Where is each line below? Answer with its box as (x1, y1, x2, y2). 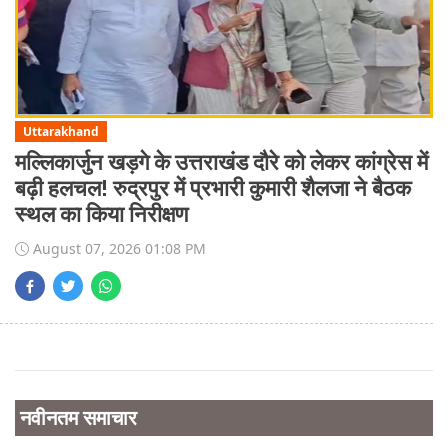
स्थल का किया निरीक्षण (15, 201, 188, 227)
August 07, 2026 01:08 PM (29, 238, 206, 258)
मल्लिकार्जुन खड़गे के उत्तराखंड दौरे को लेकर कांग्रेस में (15, 149, 428, 175)
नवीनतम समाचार (20, 405, 137, 430)
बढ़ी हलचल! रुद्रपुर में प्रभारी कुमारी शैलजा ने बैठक (15, 175, 411, 201)
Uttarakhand (22, 122, 99, 140)
